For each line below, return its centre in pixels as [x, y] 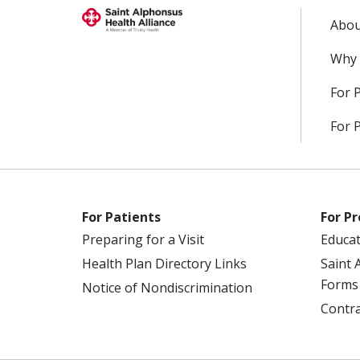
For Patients [121, 217]
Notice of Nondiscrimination [167, 288]
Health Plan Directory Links [164, 264]
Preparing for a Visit [143, 239]
